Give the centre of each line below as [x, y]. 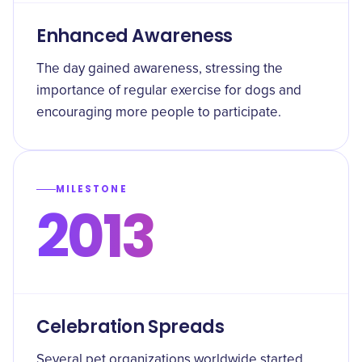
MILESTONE [92, 189]
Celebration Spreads [130, 327]
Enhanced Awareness [135, 36]
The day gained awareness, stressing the [160, 69]
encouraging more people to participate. [159, 113]
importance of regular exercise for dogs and [169, 91]
